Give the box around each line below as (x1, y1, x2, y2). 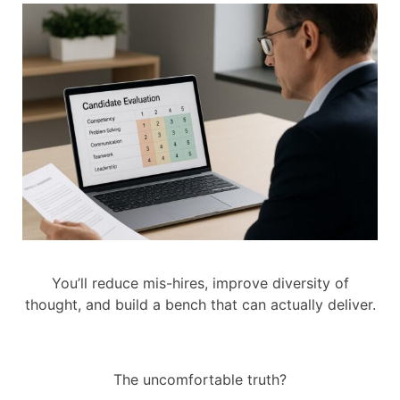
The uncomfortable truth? (113, 370, 287, 388)
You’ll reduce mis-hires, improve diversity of (51, 273, 349, 292)
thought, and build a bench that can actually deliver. (24, 295, 376, 313)
